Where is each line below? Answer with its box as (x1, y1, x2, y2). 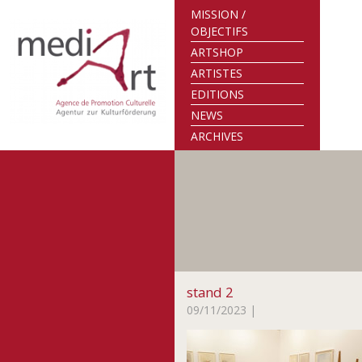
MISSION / (191, 6, 246, 22)
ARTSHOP (191, 44, 244, 60)
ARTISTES (191, 65, 243, 81)
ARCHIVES (191, 128, 244, 144)
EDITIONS (191, 86, 245, 102)
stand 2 (187, 283, 234, 301)
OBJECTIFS (191, 23, 249, 39)
